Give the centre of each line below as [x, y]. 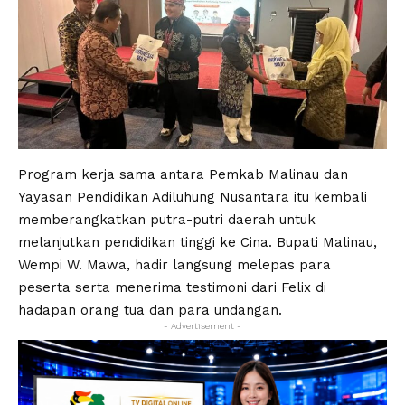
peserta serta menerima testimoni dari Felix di [172, 288]
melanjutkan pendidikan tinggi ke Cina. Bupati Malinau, [198, 243]
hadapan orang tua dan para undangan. [150, 311]
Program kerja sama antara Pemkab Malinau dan [183, 175]
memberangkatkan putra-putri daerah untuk [167, 220]
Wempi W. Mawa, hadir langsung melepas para [174, 265]
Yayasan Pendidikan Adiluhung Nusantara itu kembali [193, 198]
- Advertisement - [202, 326]
